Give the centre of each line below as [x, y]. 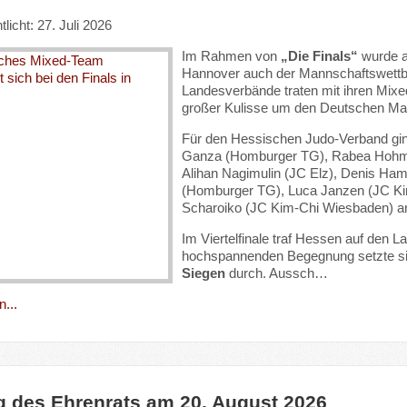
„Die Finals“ [319, 55]
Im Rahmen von [231, 55]
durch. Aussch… [276, 273]
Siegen [203, 273]
